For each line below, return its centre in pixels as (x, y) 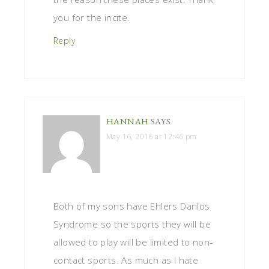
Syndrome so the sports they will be (132, 224)
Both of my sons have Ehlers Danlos (132, 206)
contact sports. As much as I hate (126, 260)
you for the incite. (92, 17)
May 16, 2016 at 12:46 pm (152, 136)
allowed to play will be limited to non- (133, 242)
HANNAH (128, 121)
